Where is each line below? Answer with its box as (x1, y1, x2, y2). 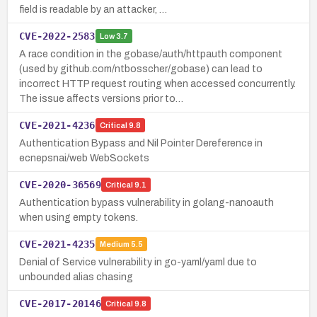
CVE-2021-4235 (19, 238, 96, 250)
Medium (99, 240, 129, 249)
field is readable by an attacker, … (19, 4, 167, 15)
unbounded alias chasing (19, 271, 133, 282)
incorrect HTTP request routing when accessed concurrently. (19, 78, 296, 89)
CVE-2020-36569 (19, 178, 101, 190)
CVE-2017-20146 (19, 297, 101, 309)
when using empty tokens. (19, 212, 138, 223)
